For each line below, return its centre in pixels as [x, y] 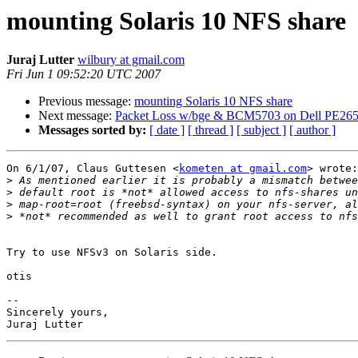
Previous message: [86, 101]
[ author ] [312, 130]
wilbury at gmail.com [131, 60]
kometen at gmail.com [243, 169]
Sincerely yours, [58, 312]
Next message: [77, 116]
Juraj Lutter [40, 60]
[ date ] [167, 130]
